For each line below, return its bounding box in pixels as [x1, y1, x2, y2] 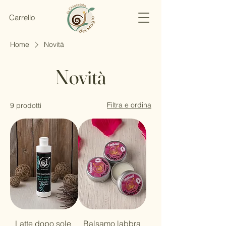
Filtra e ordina [107, 100, 151, 109]
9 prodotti [10, 101, 41, 110]
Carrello [9, 13, 35, 23]
